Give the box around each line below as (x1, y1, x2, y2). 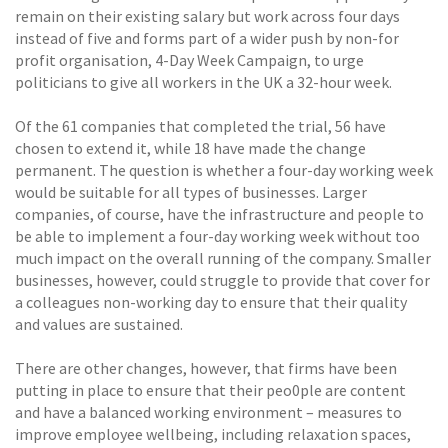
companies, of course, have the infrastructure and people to (15, 204, 424, 225)
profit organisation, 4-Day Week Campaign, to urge (15, 49, 364, 70)
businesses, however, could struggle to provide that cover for (15, 270, 430, 291)
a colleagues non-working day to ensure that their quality (15, 292, 407, 313)
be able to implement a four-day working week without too (15, 226, 420, 247)
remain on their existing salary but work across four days (15, 5, 400, 26)
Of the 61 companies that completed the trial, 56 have (15, 116, 386, 137)
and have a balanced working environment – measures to (15, 402, 402, 423)
